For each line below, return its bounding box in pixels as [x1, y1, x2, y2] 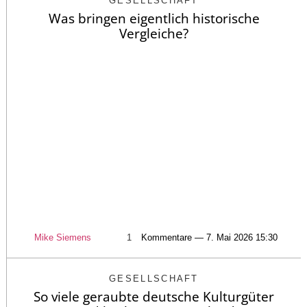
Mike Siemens [34, 232, 91, 243]
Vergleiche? [119, 24, 188, 42]
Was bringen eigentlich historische [48, 9, 260, 27]
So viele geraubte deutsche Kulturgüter [34, 287, 274, 306]
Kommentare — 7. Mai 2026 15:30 [140, 232, 278, 243]
